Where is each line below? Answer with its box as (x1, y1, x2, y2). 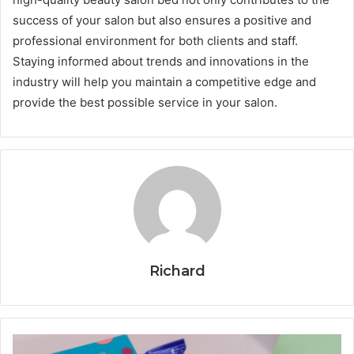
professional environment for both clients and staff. (13, 32, 298, 48)
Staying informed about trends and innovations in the (13, 53, 309, 69)
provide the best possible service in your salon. (13, 94, 277, 110)
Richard (149, 262, 205, 280)
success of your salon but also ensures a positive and (13, 12, 311, 28)
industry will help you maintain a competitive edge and (13, 73, 316, 89)
